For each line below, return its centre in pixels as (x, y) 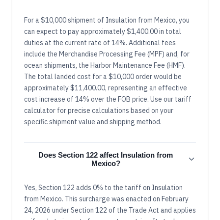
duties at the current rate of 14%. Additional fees (100, 42)
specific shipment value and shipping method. (93, 122)
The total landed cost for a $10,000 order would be (103, 76)
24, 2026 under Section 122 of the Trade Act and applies (110, 210)
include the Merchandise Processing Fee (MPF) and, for (107, 54)
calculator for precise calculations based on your (99, 110)
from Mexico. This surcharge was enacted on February (106, 199)
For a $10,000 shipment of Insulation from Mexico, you (107, 20)
